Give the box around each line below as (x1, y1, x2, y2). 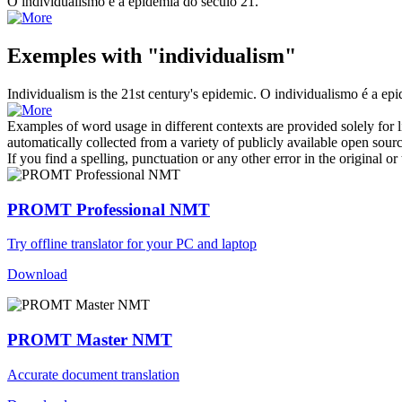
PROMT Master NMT (7, 329, 172, 349)
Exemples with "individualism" (7, 43, 296, 67)
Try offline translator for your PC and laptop (7, 236, 257, 252)
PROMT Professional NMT (7, 199, 210, 219)
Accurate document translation (7, 366, 179, 382)
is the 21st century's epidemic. (84, 85, 257, 101)
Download (7, 267, 67, 283)
